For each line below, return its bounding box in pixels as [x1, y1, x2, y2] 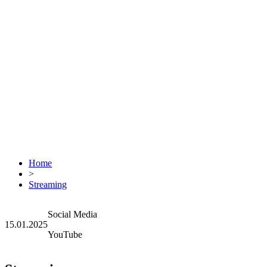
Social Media [48, 209, 97, 219]
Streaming [29, 179, 67, 190]
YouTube [48, 229, 82, 240]
